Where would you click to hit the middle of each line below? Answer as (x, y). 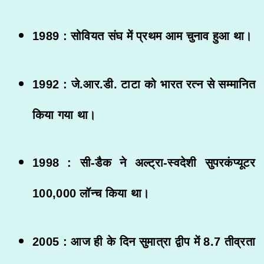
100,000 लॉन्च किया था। (91, 194)
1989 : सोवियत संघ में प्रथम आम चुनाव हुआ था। (142, 36)
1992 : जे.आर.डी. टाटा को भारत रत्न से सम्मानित (144, 84)
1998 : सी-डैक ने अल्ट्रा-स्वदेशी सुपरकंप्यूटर (144, 163)
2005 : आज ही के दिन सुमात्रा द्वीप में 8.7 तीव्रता (144, 242)
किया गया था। (64, 115)
